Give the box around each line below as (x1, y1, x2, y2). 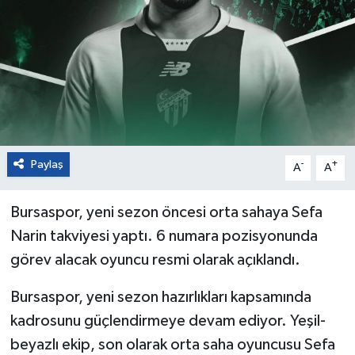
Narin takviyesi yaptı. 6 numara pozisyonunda (10, 227, 318, 244)
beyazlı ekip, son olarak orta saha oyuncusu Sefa (10, 336, 335, 353)
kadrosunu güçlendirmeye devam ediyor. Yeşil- (10, 312, 326, 329)
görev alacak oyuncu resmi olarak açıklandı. (10, 251, 300, 268)
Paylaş (30, 158, 63, 170)
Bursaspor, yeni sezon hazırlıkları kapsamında (10, 288, 311, 305)
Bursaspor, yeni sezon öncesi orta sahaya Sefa (10, 204, 323, 220)
